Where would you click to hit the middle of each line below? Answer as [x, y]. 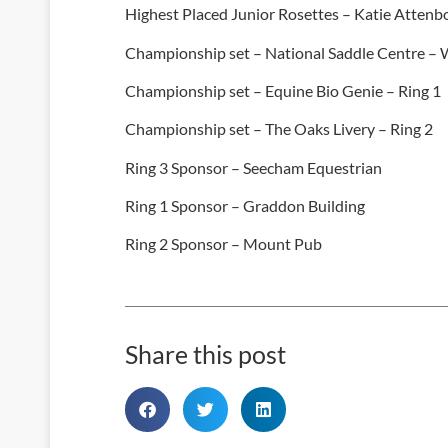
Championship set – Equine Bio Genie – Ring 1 [283, 90]
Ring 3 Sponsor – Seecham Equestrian [253, 167]
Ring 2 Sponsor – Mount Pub [223, 244]
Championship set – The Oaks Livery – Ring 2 [279, 129]
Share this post [205, 353]
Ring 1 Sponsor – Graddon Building [245, 206]
